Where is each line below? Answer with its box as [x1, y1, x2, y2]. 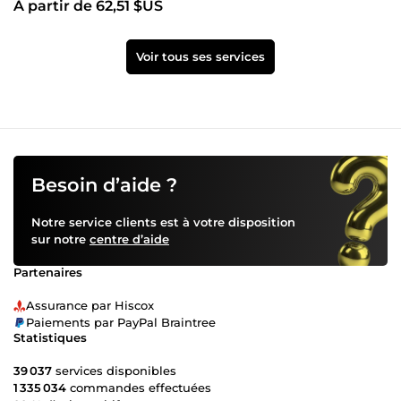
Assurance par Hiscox [26, 298, 154, 313]
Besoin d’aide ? [31, 174, 177, 197]
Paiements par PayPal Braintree [26, 315, 216, 330]
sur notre [31, 232, 90, 247]
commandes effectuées [66, 380, 211, 396]
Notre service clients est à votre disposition [31, 215, 295, 230]
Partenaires [13, 265, 82, 280]
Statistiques [13, 330, 87, 346]
